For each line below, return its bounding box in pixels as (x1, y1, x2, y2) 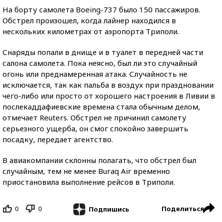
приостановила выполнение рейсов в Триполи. (2, 177, 175, 187)
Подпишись (88, 204, 129, 214)
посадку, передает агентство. (2, 134, 113, 144)
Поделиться (162, 204, 204, 213)
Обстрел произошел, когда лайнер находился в (2, 15, 176, 25)
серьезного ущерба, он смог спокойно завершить (2, 123, 188, 133)
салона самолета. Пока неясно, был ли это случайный (2, 58, 197, 68)
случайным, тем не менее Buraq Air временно (2, 166, 170, 176)
